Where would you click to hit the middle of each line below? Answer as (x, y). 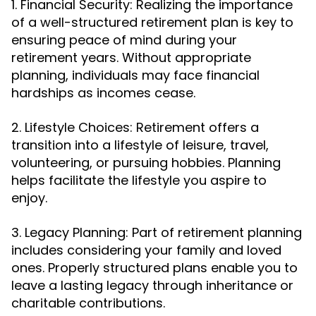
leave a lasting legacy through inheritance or (152, 285)
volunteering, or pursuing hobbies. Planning (146, 163)
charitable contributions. (88, 303)
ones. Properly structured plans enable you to (154, 268)
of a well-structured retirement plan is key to (152, 22)
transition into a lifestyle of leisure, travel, (140, 145)
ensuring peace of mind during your (124, 40)
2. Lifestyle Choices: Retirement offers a (135, 127)
